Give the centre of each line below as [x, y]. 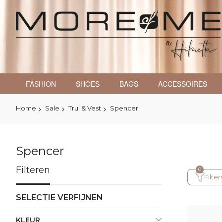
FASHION [41, 84]
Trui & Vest [85, 108]
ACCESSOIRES [183, 84]
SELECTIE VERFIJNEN [59, 197]
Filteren [33, 170]
